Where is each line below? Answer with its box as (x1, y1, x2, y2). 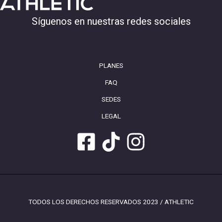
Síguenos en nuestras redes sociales (31, 15, 191, 28)
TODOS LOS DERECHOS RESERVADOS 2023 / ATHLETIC (28, 198, 194, 206)
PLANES (99, 61, 123, 70)
